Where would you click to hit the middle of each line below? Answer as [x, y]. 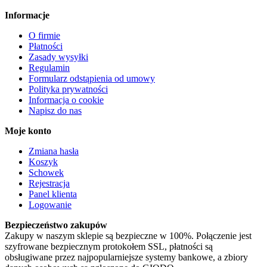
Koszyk [43, 162]
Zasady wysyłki [58, 57]
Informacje [27, 15]
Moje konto [28, 131]
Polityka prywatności [68, 89]
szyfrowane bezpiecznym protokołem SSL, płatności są [109, 246]
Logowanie [50, 204]
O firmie [44, 35]
